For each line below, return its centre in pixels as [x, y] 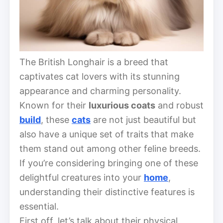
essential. [39, 206]
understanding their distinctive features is [107, 192]
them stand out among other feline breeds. [110, 148]
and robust [179, 105]
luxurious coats [122, 105]
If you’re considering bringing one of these [109, 163]
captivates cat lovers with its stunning [100, 76]
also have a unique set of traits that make [107, 134]
